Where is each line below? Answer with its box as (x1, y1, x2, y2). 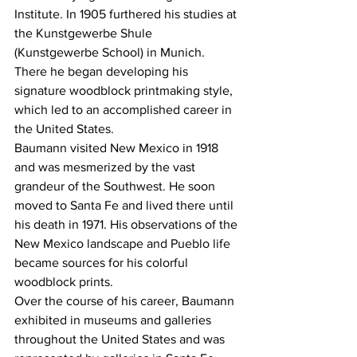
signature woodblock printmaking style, (14, 84, 236, 97)
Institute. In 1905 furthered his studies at (14, 7, 240, 21)
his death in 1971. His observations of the (14, 218, 241, 231)
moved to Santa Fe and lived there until (14, 198, 237, 212)
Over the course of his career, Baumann (14, 294, 237, 308)
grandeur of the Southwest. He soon (14, 179, 218, 193)
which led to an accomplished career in (14, 103, 235, 116)
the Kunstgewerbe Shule (14, 26, 155, 40)
